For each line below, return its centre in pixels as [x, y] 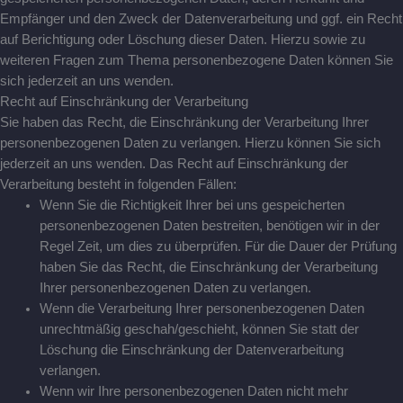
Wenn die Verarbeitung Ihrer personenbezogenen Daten [201, 309]
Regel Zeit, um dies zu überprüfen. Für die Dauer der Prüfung [218, 246]
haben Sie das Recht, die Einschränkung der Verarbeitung [208, 267]
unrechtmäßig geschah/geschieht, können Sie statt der [199, 329]
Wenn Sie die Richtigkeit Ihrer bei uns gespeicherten [192, 205]
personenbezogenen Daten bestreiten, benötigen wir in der [209, 226]
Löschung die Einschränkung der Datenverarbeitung [191, 350]
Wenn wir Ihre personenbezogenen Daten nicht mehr [193, 391]
